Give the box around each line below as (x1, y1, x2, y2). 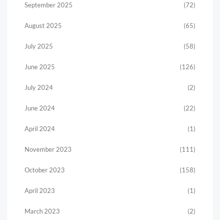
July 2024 (25, 83, 53, 91)
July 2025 (25, 42, 53, 50)
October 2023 (25, 166, 65, 174)
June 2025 (25, 63, 55, 71)
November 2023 (25, 145, 72, 153)
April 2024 (25, 125, 55, 133)
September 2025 (25, 1, 73, 9)
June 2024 (25, 104, 55, 112)
